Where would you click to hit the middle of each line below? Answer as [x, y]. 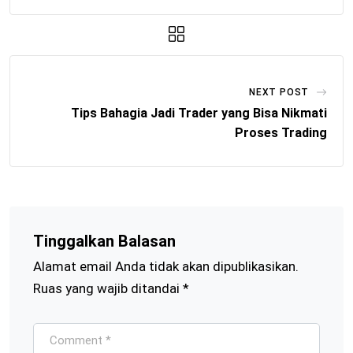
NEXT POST [279, 93]
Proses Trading [281, 133]
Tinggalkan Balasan [104, 242]
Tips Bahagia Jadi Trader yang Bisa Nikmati [199, 113]
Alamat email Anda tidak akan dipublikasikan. [166, 267]
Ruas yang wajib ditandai [108, 289]
